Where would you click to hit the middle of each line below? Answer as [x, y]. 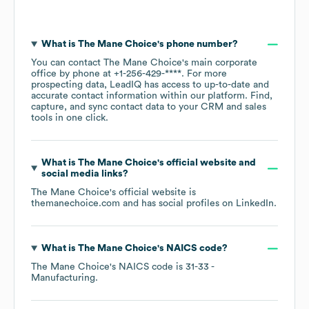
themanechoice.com [76, 204]
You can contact [67, 63]
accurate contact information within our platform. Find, [152, 96]
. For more [204, 74]
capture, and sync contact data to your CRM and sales [149, 107]
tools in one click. [70, 118]
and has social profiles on [178, 204]
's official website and [206, 163]
